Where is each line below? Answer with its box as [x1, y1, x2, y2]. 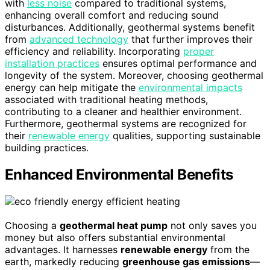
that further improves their [128, 33, 253, 46]
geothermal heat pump [60, 219, 168, 231]
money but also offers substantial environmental [5, 231, 225, 243]
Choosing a [5, 219, 60, 231]
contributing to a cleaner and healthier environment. [5, 105, 242, 118]
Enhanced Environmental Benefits [5, 166, 233, 183]
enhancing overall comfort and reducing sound [5, 9, 219, 22]
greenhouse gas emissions [122, 255, 250, 268]
